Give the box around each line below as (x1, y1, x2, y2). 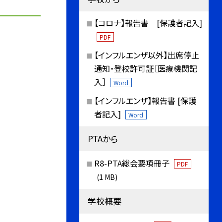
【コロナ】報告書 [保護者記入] (94, 17, 202, 29)
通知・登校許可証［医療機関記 (94, 62, 197, 75)
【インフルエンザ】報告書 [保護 (94, 94, 196, 107)
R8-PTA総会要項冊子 (94, 157, 171, 169)
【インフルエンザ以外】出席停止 (94, 49, 199, 61)
